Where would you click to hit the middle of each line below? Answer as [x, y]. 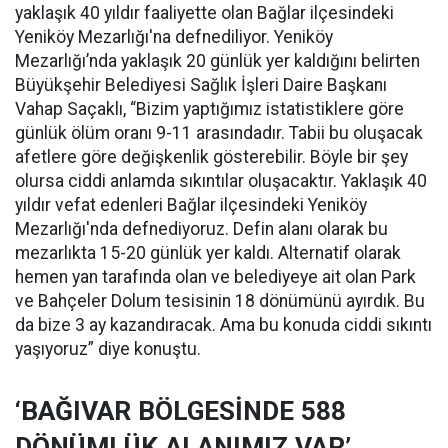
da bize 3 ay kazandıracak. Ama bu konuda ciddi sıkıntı [223, 325]
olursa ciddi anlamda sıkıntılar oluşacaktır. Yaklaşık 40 [221, 181]
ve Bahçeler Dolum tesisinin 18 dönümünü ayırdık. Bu [220, 301]
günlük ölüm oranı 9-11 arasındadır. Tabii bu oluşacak [219, 133]
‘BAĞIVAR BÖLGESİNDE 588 [180, 411]
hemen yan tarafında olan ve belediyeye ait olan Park [215, 277]
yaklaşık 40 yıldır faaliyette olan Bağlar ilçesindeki [204, 13]
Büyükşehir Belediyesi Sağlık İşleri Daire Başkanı [201, 85]
